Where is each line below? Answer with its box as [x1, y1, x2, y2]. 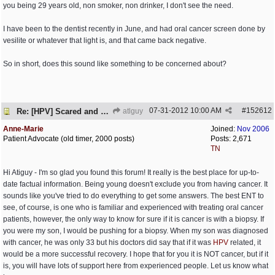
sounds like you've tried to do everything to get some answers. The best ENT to [3, 192, 264, 200]
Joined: [211, 125, 237, 133]
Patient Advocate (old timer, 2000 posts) [3, 134, 134, 143]
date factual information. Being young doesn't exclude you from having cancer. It [3, 180, 268, 188]
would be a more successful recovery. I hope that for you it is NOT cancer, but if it [3, 250, 268, 258]
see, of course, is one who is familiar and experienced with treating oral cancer [3, 203, 263, 212]
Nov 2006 [237, 125, 269, 133]
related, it [228, 238, 261, 247]
